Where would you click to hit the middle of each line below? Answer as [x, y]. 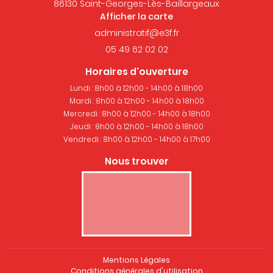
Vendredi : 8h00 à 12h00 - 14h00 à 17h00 [136, 139]
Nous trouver [136, 161]
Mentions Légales [136, 260]
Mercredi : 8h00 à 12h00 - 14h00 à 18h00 [136, 113]
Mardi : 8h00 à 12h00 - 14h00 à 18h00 [136, 101]
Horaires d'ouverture [136, 71]
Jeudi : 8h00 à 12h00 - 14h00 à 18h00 [136, 126]
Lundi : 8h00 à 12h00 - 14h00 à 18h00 [136, 88]
